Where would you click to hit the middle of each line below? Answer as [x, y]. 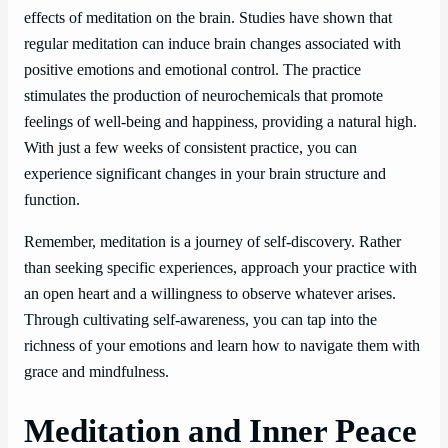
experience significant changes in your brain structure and [205, 173]
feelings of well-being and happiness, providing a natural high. [220, 121]
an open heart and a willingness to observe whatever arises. [210, 293]
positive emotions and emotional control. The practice [192, 69]
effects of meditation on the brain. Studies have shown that [208, 17]
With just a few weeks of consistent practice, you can [190, 147]
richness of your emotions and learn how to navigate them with [222, 345]
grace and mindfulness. [96, 371]
